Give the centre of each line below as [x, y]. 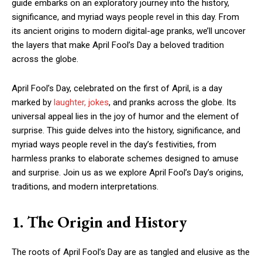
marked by [33, 103]
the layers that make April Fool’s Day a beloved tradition [118, 45]
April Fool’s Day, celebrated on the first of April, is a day [117, 89]
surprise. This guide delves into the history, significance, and [126, 131]
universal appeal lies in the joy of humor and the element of [125, 117]
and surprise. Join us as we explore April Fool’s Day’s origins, [127, 173]
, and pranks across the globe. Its [173, 103]
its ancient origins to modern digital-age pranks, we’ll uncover [129, 31]
